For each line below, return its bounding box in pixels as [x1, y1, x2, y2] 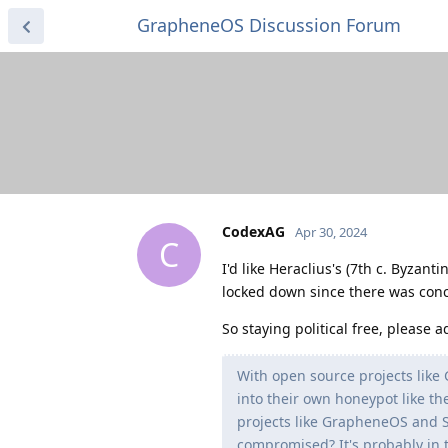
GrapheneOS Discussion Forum [137, 13, 401, 37]
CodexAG [222, 221, 285, 241]
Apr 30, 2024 [295, 222, 367, 241]
